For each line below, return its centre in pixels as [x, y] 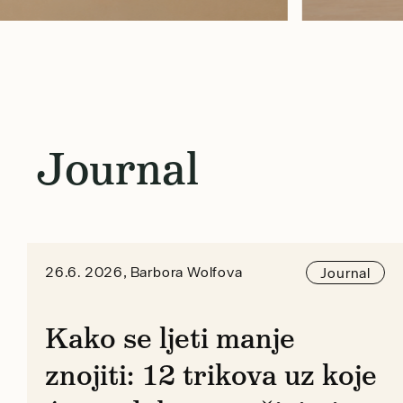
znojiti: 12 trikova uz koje [211, 375]
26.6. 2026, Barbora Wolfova [144, 272]
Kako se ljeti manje [170, 338]
